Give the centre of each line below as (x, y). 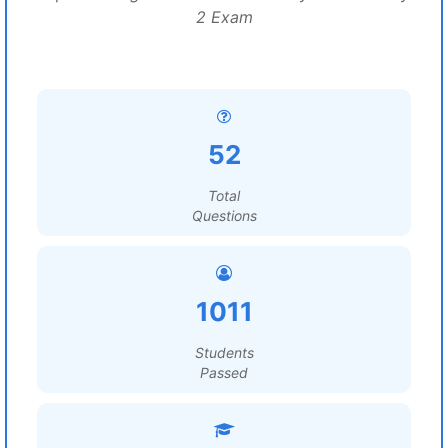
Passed (224, 372)
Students (224, 352)
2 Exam (224, 17)
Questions (224, 215)
